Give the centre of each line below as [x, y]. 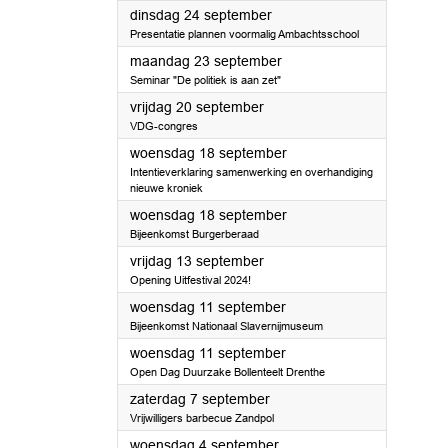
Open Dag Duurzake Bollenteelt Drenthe [227, 372]
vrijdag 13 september [197, 261]
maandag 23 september [206, 61]
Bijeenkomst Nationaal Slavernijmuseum [226, 326]
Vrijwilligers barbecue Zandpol [202, 418]
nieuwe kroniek [166, 188]
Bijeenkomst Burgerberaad [194, 234]
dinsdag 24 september [201, 15]
